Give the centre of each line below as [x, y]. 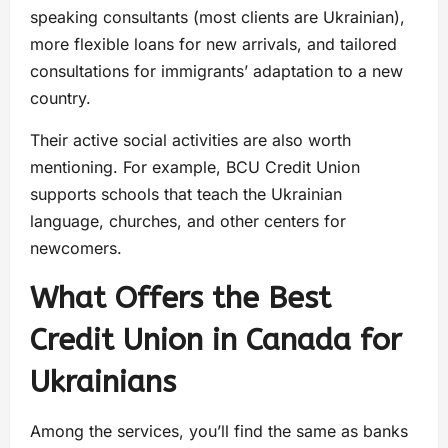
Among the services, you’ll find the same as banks [219, 430]
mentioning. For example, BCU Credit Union [195, 166]
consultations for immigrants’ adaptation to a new [216, 70]
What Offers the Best [180, 297]
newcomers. [76, 247]
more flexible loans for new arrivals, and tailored [213, 43]
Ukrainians [103, 381]
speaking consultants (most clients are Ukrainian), [217, 16]
